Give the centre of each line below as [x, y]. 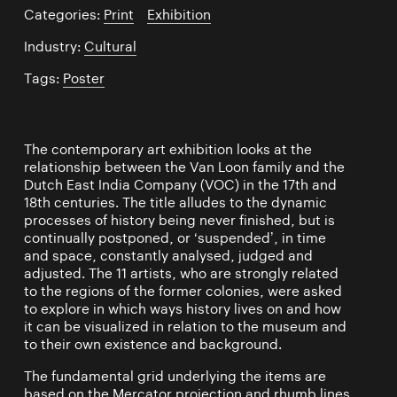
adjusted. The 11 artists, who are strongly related [181, 274]
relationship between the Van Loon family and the [184, 167]
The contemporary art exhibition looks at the [167, 150]
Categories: [63, 14]
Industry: [54, 46]
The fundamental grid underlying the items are [175, 377]
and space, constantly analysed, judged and [168, 256]
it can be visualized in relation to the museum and [185, 327]
